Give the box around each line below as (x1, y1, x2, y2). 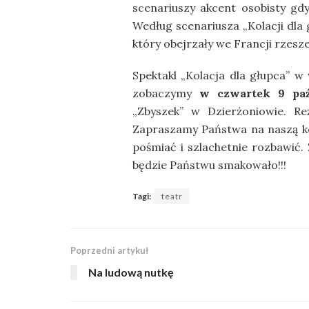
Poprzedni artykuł (70, 245, 148, 257)
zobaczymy (132, 86, 199, 101)
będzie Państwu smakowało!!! (132, 158, 286, 172)
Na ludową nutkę (88, 266, 174, 279)
